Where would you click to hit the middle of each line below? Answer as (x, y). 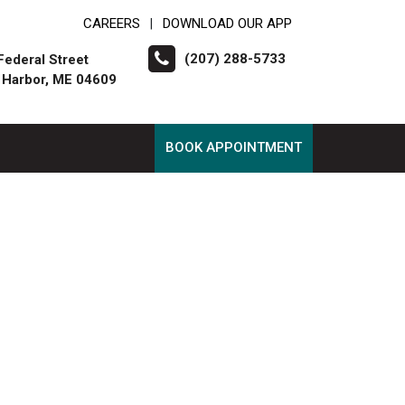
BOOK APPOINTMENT (234, 147)
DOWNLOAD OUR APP (227, 24)
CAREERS (112, 24)
